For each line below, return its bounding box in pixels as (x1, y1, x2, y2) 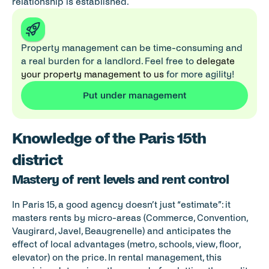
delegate (196, 56, 235, 66)
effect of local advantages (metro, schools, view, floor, (12, 239, 240, 249)
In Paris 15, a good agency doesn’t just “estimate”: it (12, 199, 231, 210)
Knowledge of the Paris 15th (12, 130, 206, 147)
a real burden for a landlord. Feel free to (21, 56, 196, 66)
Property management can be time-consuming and (21, 43, 243, 53)
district (12, 152, 62, 168)
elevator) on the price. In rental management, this (12, 252, 222, 262)
